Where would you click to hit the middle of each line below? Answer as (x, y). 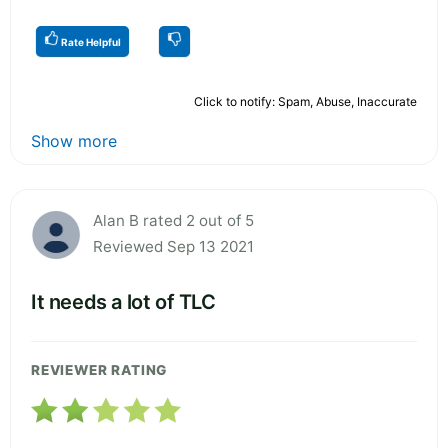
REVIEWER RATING (99, 369)
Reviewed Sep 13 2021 (173, 246)
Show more (74, 140)
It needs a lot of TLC (123, 301)
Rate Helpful (90, 41)
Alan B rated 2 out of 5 (173, 220)
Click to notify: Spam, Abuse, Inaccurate (305, 101)
